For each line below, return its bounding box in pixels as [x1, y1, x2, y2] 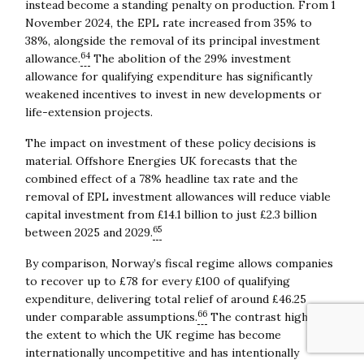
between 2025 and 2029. [24, 224, 153, 240]
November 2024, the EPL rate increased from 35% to [24, 15, 312, 30]
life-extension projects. [24, 104, 153, 119]
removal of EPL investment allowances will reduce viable [24, 188, 331, 204]
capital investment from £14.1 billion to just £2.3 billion [24, 206, 317, 222]
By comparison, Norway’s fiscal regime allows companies [24, 255, 333, 271]
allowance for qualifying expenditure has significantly [24, 68, 312, 84]
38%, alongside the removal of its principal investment [24, 32, 320, 48]
